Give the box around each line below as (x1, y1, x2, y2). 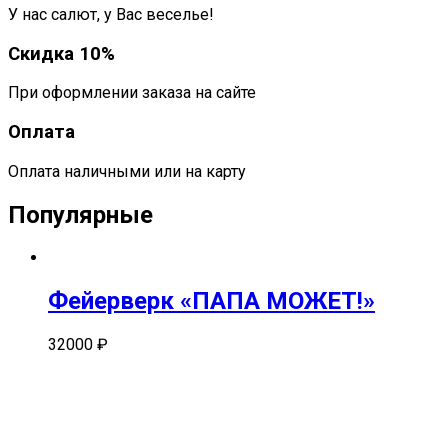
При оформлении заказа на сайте (8, 83, 256, 103)
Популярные (8, 200, 153, 229)
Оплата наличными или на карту (8, 161, 246, 181)
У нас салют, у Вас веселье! (8, 4, 214, 24)
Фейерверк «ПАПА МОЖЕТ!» (48, 287, 375, 316)
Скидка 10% (8, 42, 115, 65)
